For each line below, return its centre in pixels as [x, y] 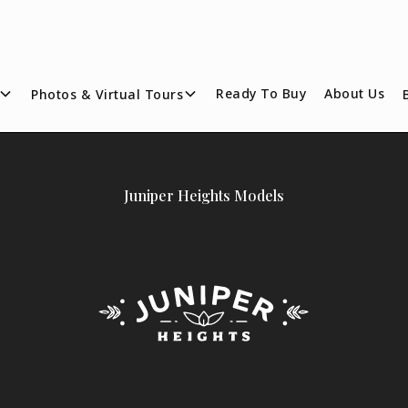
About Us [355, 93]
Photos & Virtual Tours [107, 94]
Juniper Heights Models [204, 195]
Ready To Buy [261, 93]
